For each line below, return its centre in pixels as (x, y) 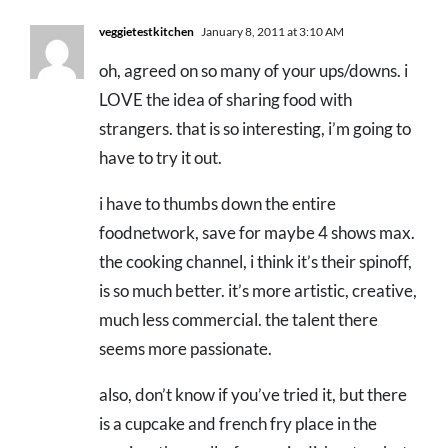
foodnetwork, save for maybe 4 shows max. (257, 233)
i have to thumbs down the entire (217, 204)
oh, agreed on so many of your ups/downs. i (253, 71)
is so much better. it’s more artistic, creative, (258, 291)
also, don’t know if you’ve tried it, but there (253, 395)
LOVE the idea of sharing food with (225, 100)
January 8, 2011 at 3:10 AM (271, 32)
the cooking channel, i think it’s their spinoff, (255, 262)
